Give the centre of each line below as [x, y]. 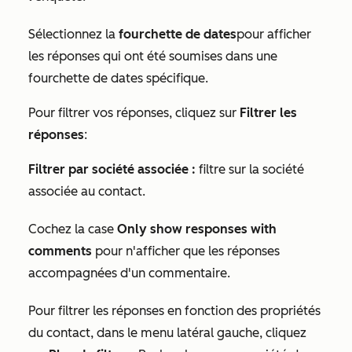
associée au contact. [87, 191]
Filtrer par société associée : [112, 169]
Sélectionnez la [73, 34]
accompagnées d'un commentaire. [129, 273]
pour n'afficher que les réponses [186, 251]
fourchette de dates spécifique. [118, 78]
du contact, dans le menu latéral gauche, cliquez [167, 333]
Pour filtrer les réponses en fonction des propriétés [174, 311]
